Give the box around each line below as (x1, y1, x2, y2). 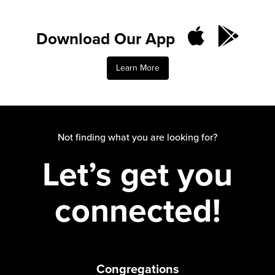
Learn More (115, 61, 160, 75)
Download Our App (36, 27, 179, 51)
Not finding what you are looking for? (58, 130, 217, 144)
